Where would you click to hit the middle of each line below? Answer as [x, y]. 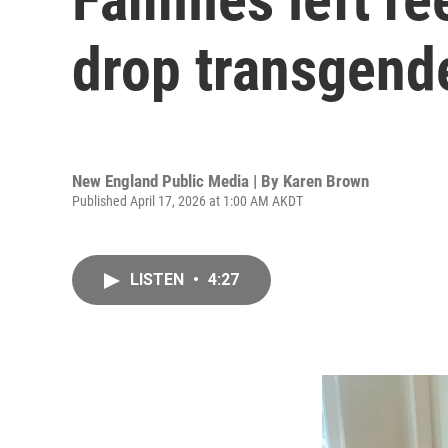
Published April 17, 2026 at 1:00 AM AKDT [187, 200]
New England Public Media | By [177, 180]
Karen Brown [326, 180]
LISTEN [159, 279]
